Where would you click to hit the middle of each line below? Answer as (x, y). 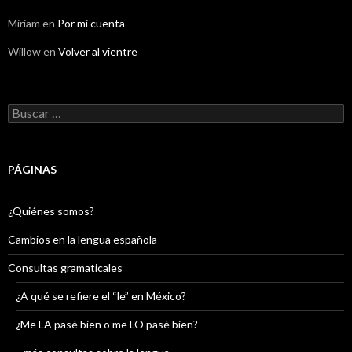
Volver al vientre (98, 51)
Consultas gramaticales (65, 267)
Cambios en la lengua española (82, 239)
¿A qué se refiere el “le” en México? (101, 295)
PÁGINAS (32, 169)
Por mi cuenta (91, 23)
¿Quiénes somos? (51, 211)
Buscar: (26, 109)
